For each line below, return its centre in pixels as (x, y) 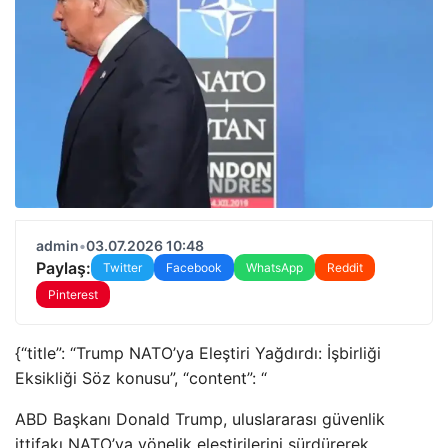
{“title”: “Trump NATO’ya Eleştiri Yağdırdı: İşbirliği (198, 353)
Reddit (345, 267)
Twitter (122, 267)
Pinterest (73, 294)
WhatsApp (274, 267)
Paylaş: (63, 267)
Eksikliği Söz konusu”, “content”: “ (141, 378)
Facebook (194, 267)
